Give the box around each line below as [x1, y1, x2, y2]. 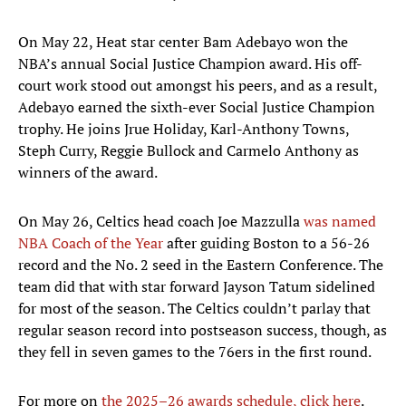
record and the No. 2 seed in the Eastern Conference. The [18, 255, 383, 275]
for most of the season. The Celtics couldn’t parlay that [18, 298, 371, 319]
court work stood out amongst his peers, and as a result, [18, 75, 377, 96]
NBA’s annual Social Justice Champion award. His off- [18, 53, 362, 74]
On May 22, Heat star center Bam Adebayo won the [18, 32, 348, 53]
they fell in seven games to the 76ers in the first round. [18, 342, 372, 362]
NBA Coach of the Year [18, 233, 167, 254]
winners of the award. [18, 162, 158, 183]
